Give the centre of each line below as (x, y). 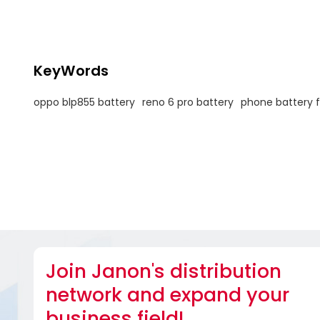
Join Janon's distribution (163, 271)
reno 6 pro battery (187, 102)
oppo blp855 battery (84, 102)
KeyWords (71, 71)
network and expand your (167, 294)
